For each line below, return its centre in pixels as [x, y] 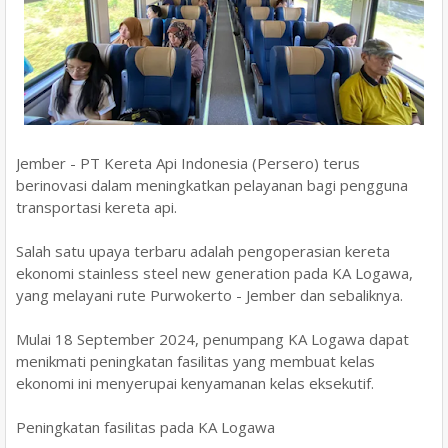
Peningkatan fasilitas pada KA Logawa [145, 426]
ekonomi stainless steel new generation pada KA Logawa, [214, 272]
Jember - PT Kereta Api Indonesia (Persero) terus [188, 162]
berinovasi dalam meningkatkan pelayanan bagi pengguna [212, 184]
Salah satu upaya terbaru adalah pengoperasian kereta [203, 250]
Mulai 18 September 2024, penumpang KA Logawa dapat [212, 338]
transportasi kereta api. [96, 206]
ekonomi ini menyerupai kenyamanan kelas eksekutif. [195, 382]
